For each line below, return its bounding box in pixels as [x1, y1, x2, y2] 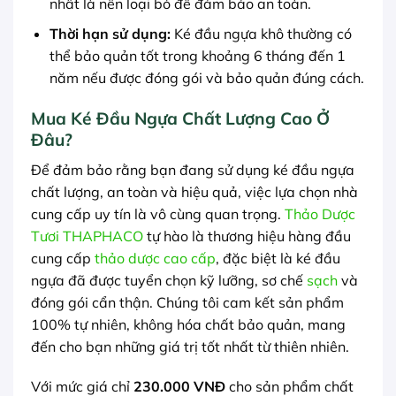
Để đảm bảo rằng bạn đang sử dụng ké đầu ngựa [31, 160, 354, 179]
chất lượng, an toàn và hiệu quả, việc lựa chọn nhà [31, 182, 358, 201]
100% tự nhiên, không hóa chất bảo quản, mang [31, 315, 346, 333]
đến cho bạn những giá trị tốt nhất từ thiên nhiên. [31, 337, 349, 355]
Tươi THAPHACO [31, 226, 143, 245]
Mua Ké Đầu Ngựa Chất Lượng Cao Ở [31, 108, 330, 130]
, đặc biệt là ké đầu [216, 248, 340, 267]
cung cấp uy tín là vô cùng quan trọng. [31, 204, 285, 223]
